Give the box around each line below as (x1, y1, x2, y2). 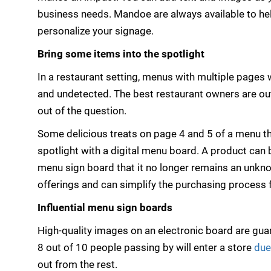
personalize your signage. (38, 25, 154, 38)
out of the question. (38, 105, 126, 117)
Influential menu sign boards (38, 201, 172, 214)
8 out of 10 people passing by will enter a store (38, 241, 254, 254)
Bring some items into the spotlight (38, 48, 204, 60)
